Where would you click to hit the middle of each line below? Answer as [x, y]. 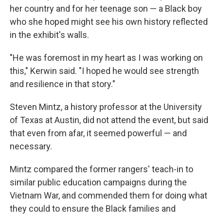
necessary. [31, 146]
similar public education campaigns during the [98, 182]
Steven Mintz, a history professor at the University [106, 107]
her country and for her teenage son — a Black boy [106, 8]
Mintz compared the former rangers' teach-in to [101, 169]
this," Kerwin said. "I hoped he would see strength [104, 71]
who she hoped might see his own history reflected [109, 21]
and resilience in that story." [63, 84]
